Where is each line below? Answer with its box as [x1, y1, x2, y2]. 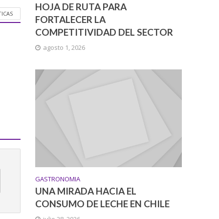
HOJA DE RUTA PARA [35, 1, 127, 13]
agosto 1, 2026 [43, 43, 86, 52]
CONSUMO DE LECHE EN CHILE [35, 198, 170, 210]
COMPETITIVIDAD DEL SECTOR [35, 26, 174, 38]
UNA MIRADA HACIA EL [35, 185, 137, 197]
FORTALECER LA [35, 14, 106, 25]
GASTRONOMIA [35, 175, 81, 184]
